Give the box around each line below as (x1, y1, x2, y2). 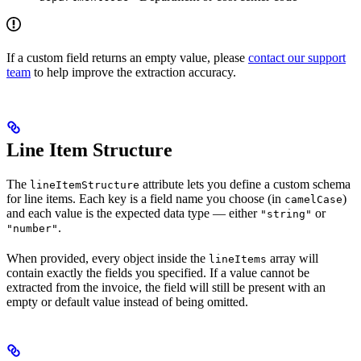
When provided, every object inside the (6, 251, 209, 265)
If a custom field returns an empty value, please (6, 50, 248, 64)
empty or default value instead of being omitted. (6, 294, 248, 309)
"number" (6, 222, 58, 234)
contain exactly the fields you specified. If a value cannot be (6, 265, 309, 280)
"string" (260, 207, 312, 220)
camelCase (284, 193, 342, 205)
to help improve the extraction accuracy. (31, 64, 236, 79)
